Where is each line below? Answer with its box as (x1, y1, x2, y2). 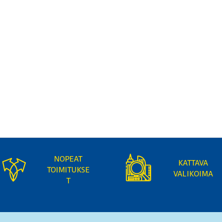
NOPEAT (54, 154, 83, 164)
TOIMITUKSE (47, 165, 90, 174)
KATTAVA (178, 158, 208, 167)
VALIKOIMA (173, 169, 213, 178)
